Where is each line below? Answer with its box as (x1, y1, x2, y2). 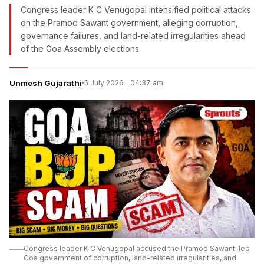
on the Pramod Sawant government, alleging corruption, (21, 18, 238, 28)
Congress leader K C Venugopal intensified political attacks (21, 5, 251, 15)
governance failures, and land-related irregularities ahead (21, 31, 246, 41)
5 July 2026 (84, 78, 124, 87)
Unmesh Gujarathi (9, 78, 82, 88)
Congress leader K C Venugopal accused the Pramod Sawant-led (24, 244, 250, 253)
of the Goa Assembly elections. (21, 44, 141, 54)
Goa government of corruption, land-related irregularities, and (24, 253, 236, 262)
